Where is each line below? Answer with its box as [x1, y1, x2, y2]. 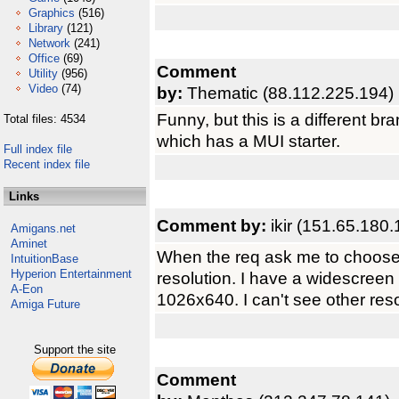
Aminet [11, 237, 47, 250]
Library [28, 21, 63, 35]
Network [28, 37, 70, 50]
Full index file [4, 142, 72, 156]
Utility [28, 67, 58, 80]
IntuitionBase [11, 252, 78, 265]
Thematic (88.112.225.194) [187, 83, 394, 102]
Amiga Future [11, 297, 80, 311]
